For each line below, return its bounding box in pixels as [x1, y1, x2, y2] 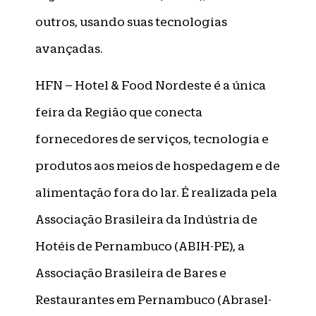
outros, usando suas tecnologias [35, 14, 227, 29]
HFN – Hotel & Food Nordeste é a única [35, 78, 266, 93]
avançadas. [35, 41, 103, 56]
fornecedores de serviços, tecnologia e [35, 132, 269, 147]
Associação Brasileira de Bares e [35, 266, 226, 281]
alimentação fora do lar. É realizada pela [35, 186, 277, 200]
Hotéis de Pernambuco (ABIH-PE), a [35, 239, 245, 254]
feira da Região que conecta [35, 105, 202, 120]
